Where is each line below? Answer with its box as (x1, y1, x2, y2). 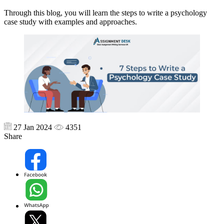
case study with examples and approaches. (4, 17, 137, 26)
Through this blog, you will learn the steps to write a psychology (4, 8, 207, 17)
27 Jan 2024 (11, 123, 54, 132)
